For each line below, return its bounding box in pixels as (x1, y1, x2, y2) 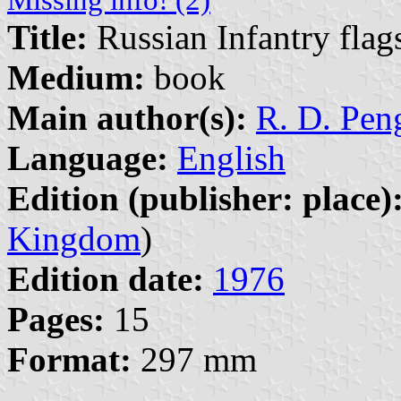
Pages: (7, 299, 105, 338)
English (177, 138, 286, 177)
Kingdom (7, 218, 141, 258)
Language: (7, 138, 168, 177)
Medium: (7, 57, 145, 97)
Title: (7, 17, 88, 56)
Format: (7, 339, 132, 379)
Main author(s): (7, 98, 247, 137)
